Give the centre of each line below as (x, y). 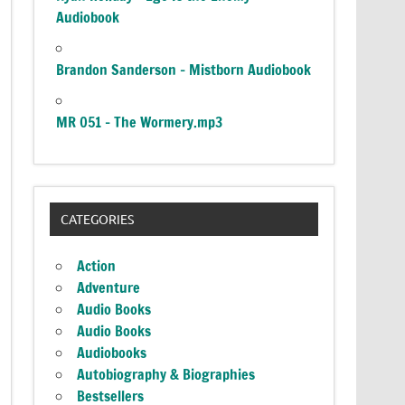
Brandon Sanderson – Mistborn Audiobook (184, 69)
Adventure (109, 288)
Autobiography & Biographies (166, 375)
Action (97, 266)
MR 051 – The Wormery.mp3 (140, 122)
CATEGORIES (97, 219)
